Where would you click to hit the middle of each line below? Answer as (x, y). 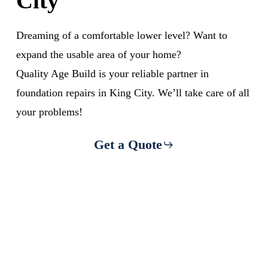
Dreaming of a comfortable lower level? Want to (121, 35)
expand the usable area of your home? (98, 54)
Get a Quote (128, 144)
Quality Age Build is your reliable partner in (112, 73)
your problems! (49, 112)
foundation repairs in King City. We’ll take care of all (133, 92)
